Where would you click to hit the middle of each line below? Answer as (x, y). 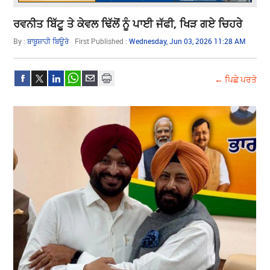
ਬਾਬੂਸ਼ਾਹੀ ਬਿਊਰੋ (48, 41)
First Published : (102, 41)
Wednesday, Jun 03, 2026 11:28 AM (188, 41)
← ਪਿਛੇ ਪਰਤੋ (235, 79)
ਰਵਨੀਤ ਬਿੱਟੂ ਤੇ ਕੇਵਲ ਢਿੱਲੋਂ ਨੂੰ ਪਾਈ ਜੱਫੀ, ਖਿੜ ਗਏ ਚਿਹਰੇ (128, 23)
